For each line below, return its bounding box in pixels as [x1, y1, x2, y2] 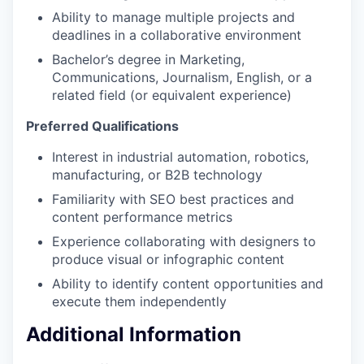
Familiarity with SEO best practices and [52, 190, 294, 207]
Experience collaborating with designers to [52, 232, 316, 249]
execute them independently [52, 292, 227, 310]
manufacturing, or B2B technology [52, 166, 262, 183]
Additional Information [26, 323, 241, 347]
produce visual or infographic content [52, 250, 284, 267]
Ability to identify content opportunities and [52, 275, 323, 292]
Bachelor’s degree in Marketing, [52, 50, 245, 67]
